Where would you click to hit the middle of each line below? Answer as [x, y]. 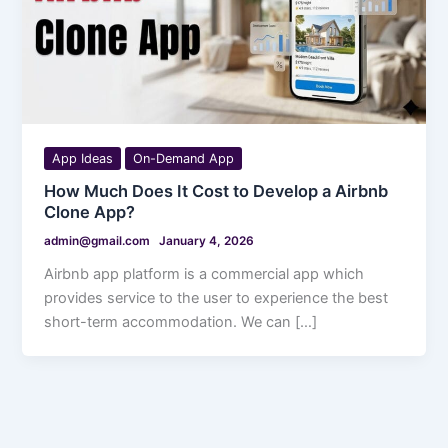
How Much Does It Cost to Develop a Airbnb [216, 191]
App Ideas [83, 158]
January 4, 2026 [207, 241]
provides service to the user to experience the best [216, 298]
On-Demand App [184, 158]
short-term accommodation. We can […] [181, 322]
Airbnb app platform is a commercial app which [204, 274]
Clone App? [90, 212]
